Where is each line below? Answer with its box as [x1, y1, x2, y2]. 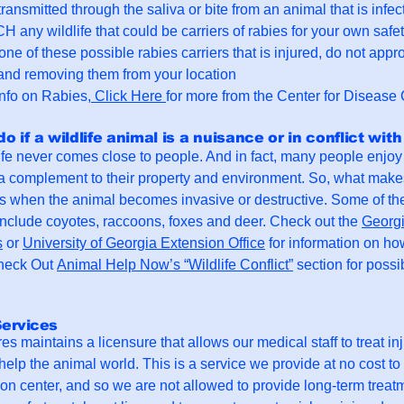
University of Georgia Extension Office [23, 235, 265, 251]
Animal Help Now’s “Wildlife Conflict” [57, 257, 293, 272]
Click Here [91, 88, 166, 104]
